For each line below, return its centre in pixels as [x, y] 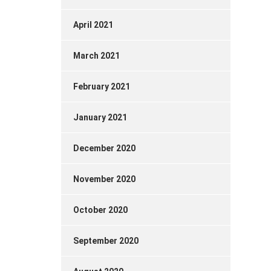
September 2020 [106, 241]
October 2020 [100, 210]
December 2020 [104, 148]
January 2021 [100, 117]
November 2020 [104, 179]
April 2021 [93, 25]
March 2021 [96, 56]
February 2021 [102, 87]
